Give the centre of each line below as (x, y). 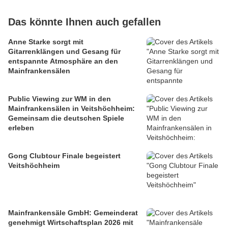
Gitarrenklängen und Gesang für (64, 52)
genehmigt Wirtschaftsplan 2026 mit (71, 223)
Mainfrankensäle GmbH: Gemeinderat (73, 213)
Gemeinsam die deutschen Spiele (66, 118)
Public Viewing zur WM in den (60, 99)
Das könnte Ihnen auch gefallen (84, 22)
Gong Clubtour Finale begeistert (64, 156)
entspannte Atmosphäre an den (63, 61)
